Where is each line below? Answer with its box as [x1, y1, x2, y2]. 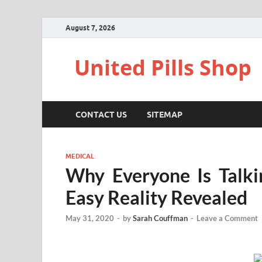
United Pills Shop [74, 53, 251, 82]
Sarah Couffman [133, 213, 188, 223]
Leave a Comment [196, 213, 258, 223]
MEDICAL [65, 152, 94, 160]
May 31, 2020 [65, 213, 114, 223]
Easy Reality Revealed [65, 186, 247, 209]
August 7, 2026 [65, 23, 115, 32]
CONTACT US [75, 109, 127, 119]
